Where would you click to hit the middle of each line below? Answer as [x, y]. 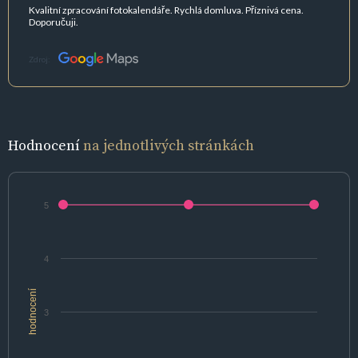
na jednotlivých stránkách [169, 145]
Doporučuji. [54, 22]
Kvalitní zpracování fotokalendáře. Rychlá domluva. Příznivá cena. [166, 10]
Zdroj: [40, 60]
